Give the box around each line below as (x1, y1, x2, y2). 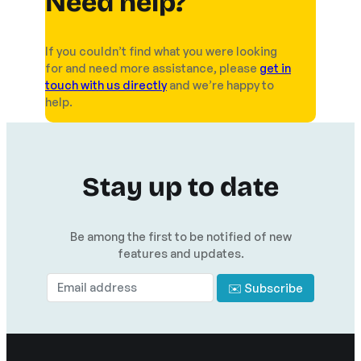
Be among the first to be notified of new (69, 228, 292, 243)
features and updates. (117, 245, 244, 260)
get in (259, 60, 291, 76)
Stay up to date (82, 171, 279, 204)
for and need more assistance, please (45, 60, 259, 76)
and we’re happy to (167, 77, 274, 93)
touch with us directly (45, 77, 167, 93)
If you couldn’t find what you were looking (45, 44, 277, 59)
